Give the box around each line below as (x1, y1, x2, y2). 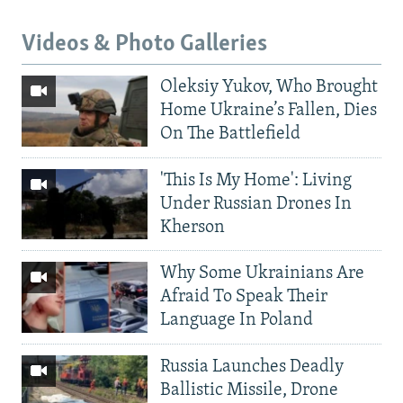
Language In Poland (160, 311, 313, 330)
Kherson (160, 218, 225, 237)
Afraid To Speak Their (160, 288, 327, 307)
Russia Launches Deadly (160, 358, 344, 377)
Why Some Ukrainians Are (160, 264, 364, 283)
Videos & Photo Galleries (22, 32, 267, 58)
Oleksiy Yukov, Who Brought (160, 77, 378, 96)
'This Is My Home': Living (160, 171, 352, 190)
